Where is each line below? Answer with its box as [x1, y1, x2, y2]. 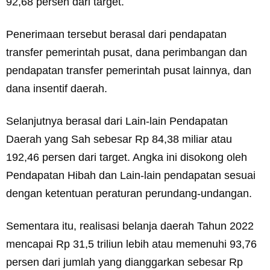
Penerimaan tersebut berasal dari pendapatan [6, 28, 227, 40]
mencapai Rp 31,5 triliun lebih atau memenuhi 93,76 [6, 238, 257, 250]
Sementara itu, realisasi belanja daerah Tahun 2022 [6, 220, 254, 232]
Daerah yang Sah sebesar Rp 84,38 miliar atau [6, 133, 232, 145]
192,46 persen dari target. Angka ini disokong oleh [6, 151, 247, 163]
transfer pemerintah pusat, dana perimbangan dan [6, 46, 247, 58]
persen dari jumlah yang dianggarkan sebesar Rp [6, 256, 243, 268]
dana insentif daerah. [6, 83, 107, 95]
